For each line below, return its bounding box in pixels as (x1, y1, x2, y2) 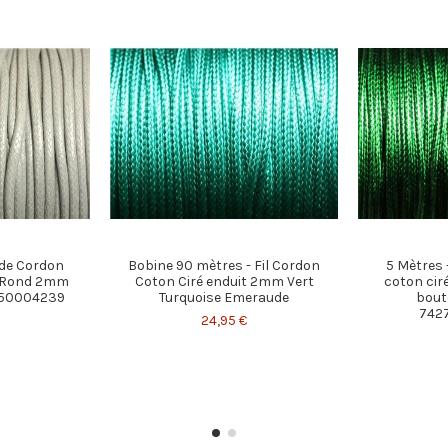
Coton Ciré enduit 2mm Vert (134, 272, 314, 290)
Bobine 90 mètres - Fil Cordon (128, 256, 320, 274)
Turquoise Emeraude (159, 288, 289, 306)
